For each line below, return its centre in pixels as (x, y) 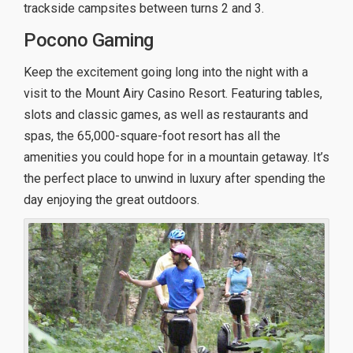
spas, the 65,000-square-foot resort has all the (152, 136)
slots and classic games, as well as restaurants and (166, 115)
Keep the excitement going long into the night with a (166, 72)
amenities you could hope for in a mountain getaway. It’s (176, 158)
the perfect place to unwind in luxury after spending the (175, 179)
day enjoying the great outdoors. (111, 200)
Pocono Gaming (89, 41)
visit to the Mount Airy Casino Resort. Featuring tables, (173, 94)
